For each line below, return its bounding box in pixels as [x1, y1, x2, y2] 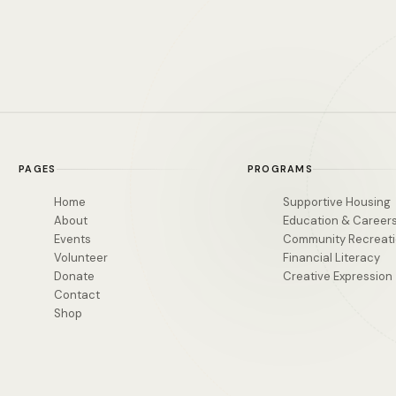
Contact [54, 287, 101, 303]
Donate [54, 269, 95, 285]
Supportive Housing [282, 194, 391, 210]
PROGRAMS [247, 163, 314, 176]
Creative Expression [282, 269, 392, 285]
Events [54, 232, 92, 247]
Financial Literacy [282, 250, 380, 266]
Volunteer [54, 250, 109, 266]
